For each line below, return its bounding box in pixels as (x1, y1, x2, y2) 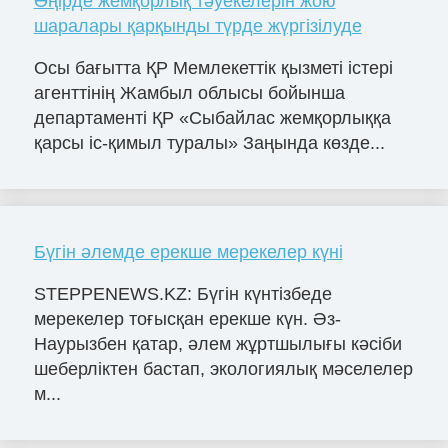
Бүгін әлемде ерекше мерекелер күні (33, 241, 343, 262)
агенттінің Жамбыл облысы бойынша (33, 82, 345, 103)
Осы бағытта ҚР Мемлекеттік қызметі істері (33, 57, 393, 78)
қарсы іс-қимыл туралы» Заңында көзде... (33, 132, 385, 153)
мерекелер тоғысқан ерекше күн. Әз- (33, 308, 341, 329)
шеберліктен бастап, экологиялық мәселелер (33, 358, 413, 379)
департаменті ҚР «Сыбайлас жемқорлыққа (33, 107, 391, 128)
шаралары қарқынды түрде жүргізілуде (33, 15, 362, 36)
